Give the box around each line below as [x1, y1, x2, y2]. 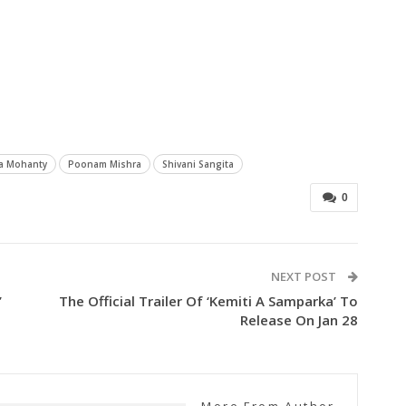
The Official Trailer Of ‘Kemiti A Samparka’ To [58, 291, 358, 310]
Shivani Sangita [162, 157, 234, 170]
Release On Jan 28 [239, 310, 358, 329]
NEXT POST [270, 267, 339, 285]
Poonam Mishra [68, 157, 141, 170]
